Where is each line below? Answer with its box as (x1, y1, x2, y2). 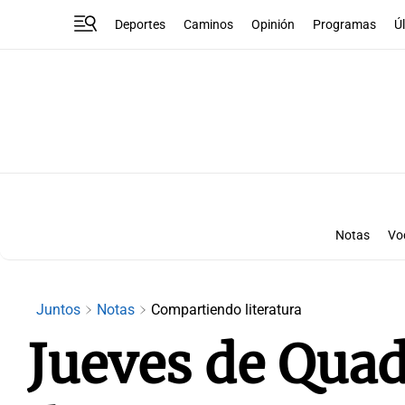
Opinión (251, 16, 296, 33)
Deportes (115, 16, 166, 33)
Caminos (184, 16, 234, 33)
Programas (313, 16, 377, 33)
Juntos (36, 301, 84, 318)
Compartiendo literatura (151, 301, 302, 318)
